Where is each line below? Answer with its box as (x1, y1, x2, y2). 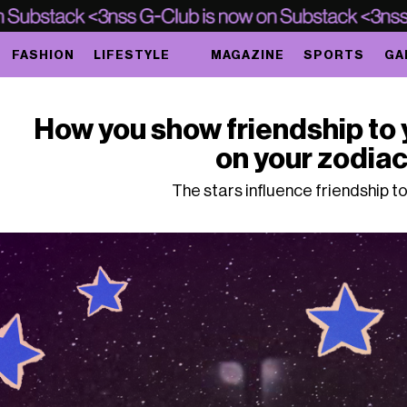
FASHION (11, 48, 74, 61)
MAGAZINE (211, 48, 285, 61)
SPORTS (303, 48, 365, 61)
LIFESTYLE (93, 48, 170, 61)
